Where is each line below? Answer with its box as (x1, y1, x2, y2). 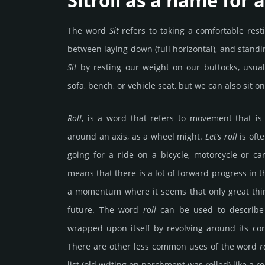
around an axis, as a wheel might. (67, 131, 205, 143)
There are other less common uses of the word (67, 241, 260, 253)
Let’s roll (205, 131, 237, 143)
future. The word (67, 204, 143, 216)
